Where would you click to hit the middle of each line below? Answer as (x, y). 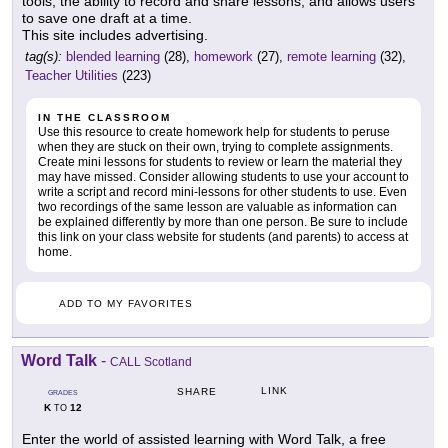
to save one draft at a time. (107, 18)
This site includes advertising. (115, 35)
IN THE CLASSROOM (104, 118)
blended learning (113, 57)
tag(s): (43, 57)
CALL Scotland (151, 362)
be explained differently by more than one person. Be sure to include (223, 222)
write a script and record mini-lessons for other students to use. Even (222, 192)
